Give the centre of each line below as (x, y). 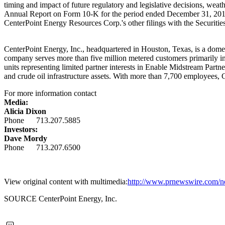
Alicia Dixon (25, 111)
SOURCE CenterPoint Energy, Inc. (61, 198)
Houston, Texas (166, 49)
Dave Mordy (26, 138)
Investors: (21, 129)
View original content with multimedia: (66, 181)
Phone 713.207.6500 (42, 147)
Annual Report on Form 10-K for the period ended (85, 14)
